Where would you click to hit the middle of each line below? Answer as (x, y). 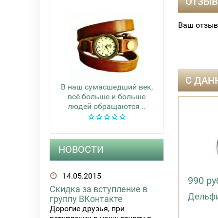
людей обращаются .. (107, 106)
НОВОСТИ (81, 150)
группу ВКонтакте (86, 199)
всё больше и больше (107, 97)
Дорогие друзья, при (87, 209)
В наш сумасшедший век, (107, 87)
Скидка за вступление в (99, 189)
